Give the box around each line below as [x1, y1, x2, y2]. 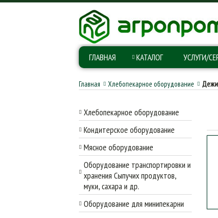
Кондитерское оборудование [84, 124, 175, 135]
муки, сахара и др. [84, 181, 139, 192]
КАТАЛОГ [136, 52, 163, 63]
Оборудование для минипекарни [84, 198, 184, 209]
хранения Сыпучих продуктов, [84, 170, 177, 181]
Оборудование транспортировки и [84, 159, 191, 170]
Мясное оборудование [84, 142, 153, 153]
